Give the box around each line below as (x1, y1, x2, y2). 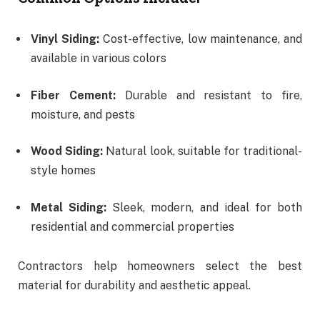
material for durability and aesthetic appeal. (18, 279, 251, 293)
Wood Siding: (31, 144, 104, 159)
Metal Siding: (31, 200, 107, 214)
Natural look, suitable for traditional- (103, 144, 303, 159)
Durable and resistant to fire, (115, 88, 303, 102)
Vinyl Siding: (31, 32, 100, 46)
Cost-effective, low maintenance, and (99, 32, 303, 46)
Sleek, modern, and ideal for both (106, 200, 303, 214)
